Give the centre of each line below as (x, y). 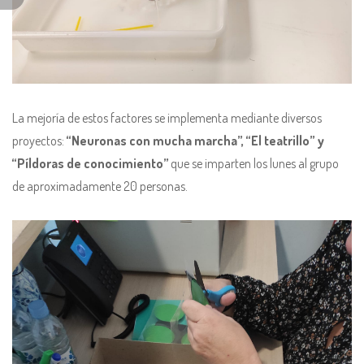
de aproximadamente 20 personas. (100, 186)
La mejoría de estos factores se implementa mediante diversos (167, 118)
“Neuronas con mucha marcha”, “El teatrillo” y (194, 141)
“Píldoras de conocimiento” (90, 164)
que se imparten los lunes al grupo (253, 164)
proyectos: (38, 141)
